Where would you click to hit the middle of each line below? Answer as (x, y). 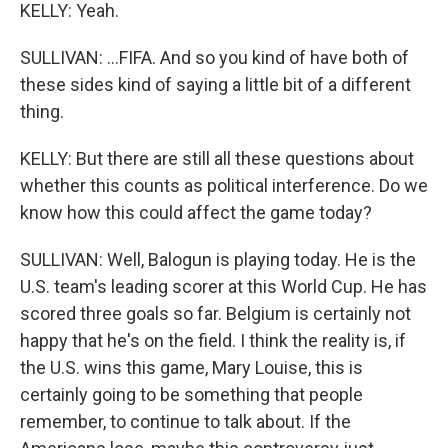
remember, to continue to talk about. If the (185, 421)
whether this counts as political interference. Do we (224, 185)
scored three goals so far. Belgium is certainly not (215, 313)
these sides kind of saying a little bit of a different (215, 84)
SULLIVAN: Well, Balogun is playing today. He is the (218, 259)
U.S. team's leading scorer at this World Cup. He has (223, 286)
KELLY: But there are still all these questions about (217, 158)
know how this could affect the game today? (196, 212)
